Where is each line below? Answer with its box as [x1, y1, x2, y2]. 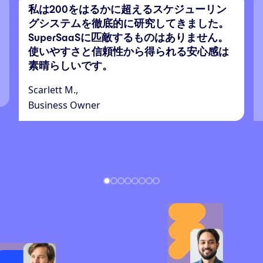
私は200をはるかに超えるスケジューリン [28, 3, 227, 15]
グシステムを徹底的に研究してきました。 [28, 17, 229, 29]
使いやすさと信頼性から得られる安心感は [28, 45, 229, 58]
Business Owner [28, 98, 100, 112]
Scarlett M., [28, 83, 78, 96]
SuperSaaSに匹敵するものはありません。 [28, 31, 228, 43]
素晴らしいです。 [28, 59, 113, 72]
